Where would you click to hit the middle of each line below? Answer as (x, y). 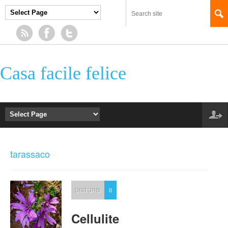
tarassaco (30, 154)
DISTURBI (88, 190)
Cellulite (95, 218)
